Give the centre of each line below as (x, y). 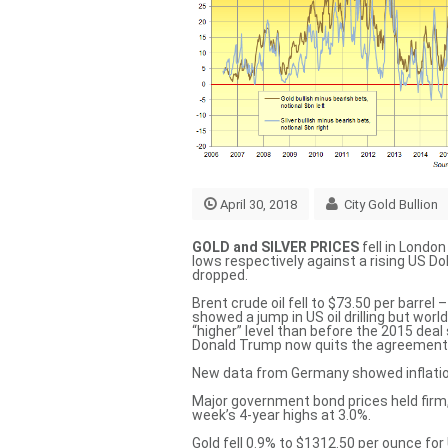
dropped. (220, 274)
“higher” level (233, 330)
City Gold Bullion (391, 204)
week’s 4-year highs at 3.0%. (281, 414)
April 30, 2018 (258, 204)
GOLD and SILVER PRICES (275, 246)
